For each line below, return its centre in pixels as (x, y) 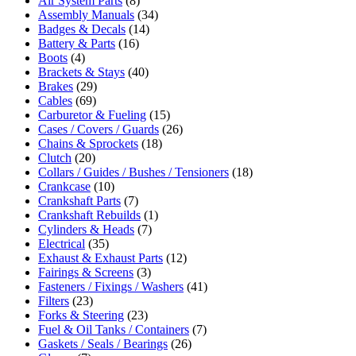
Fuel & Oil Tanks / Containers (114, 330)
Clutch (55, 158)
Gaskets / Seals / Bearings (103, 344)
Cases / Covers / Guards (99, 130)
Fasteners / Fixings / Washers (111, 287)
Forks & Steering (81, 315)
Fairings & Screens (86, 273)
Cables (55, 101)
